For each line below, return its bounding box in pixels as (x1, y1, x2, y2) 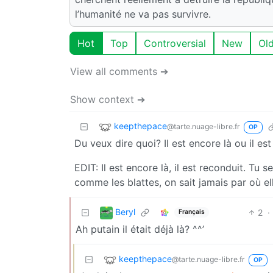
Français (178, 208, 205, 216)
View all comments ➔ (70, 65, 168, 77)
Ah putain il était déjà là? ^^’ (76, 222, 204, 235)
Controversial (144, 37, 206, 49)
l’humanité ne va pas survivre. (75, 7, 211, 20)
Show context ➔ (70, 93, 145, 105)
